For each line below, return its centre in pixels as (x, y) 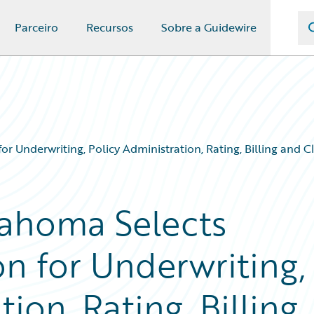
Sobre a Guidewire (209, 27)
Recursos (110, 27)
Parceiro (36, 27)
